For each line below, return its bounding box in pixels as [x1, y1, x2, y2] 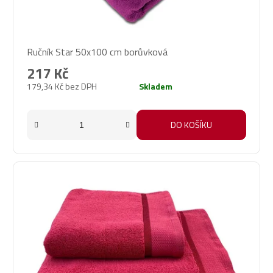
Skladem [139, 80, 172, 93]
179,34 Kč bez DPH [27, 80, 97, 93]
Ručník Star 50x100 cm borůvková [27, 44, 168, 60]
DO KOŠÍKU [171, 118, 212, 132]
